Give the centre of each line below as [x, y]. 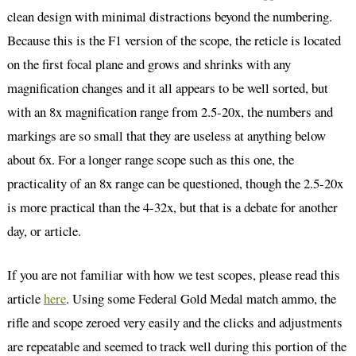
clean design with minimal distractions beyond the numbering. [169, 16]
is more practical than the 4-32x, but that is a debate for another [172, 207]
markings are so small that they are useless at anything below [166, 135]
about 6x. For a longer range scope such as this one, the [150, 159]
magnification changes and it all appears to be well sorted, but [167, 87]
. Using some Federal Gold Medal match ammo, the [201, 298]
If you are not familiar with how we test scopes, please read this [173, 274]
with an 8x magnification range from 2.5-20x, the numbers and [170, 111]
